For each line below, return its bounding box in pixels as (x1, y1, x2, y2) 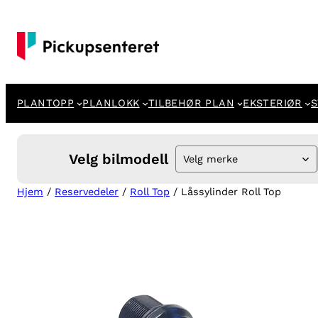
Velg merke (183, 153, 238, 165)
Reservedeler (55, 186, 119, 197)
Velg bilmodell (69, 150, 168, 168)
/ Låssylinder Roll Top (170, 186, 281, 197)
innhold (5, 40, 43, 51)
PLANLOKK (82, 97, 140, 109)
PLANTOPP (17, 97, 75, 109)
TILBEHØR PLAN (148, 97, 235, 109)
